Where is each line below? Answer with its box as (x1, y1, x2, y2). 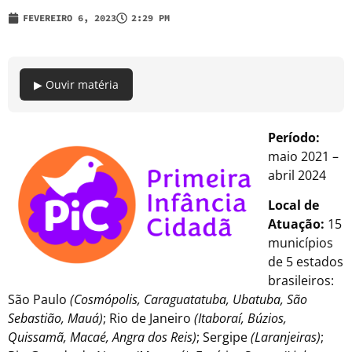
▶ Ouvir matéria (34, 76, 119, 92)
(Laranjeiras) (251, 328, 321, 346)
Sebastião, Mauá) (8, 310, 103, 328)
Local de (268, 196, 319, 214)
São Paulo (8, 291, 67, 309)
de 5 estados (268, 253, 343, 271)
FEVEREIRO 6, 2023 (23, 11, 116, 24)
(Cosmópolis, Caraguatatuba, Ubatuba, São (67, 291, 307, 309)
